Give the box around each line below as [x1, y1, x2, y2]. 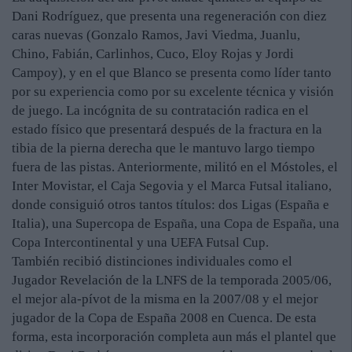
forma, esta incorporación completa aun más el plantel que [12, 329, 336, 345]
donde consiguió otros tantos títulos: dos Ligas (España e [12, 197, 329, 213]
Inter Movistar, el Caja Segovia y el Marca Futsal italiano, [12, 178, 332, 194]
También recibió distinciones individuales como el [12, 254, 292, 269]
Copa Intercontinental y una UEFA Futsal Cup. [12, 235, 269, 251]
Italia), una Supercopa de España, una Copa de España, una [12, 216, 339, 232]
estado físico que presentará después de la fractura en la [12, 122, 322, 137]
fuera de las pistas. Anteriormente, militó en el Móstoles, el [12, 159, 338, 175]
